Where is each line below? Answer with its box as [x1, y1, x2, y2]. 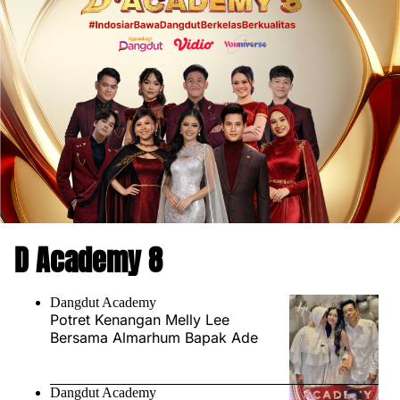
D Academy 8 [14, 238, 162, 283]
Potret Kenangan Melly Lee [50, 311, 229, 329]
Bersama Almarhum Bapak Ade [50, 329, 258, 347]
